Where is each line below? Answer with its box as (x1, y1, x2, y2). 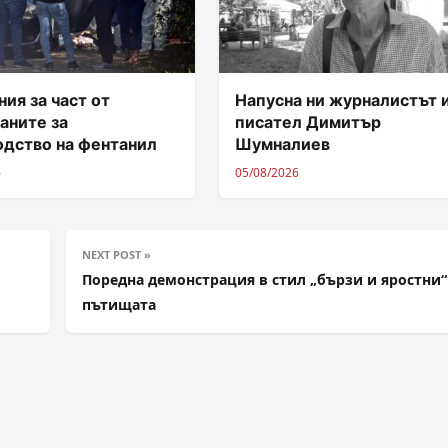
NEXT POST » (82, 246, 151, 262)
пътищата (82, 294, 156, 314)
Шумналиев (234, 133, 330, 154)
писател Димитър (234, 111, 381, 132)
